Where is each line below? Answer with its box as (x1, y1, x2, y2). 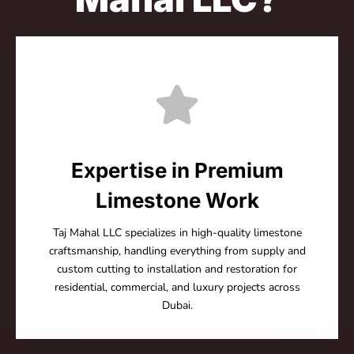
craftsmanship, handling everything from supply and (48, 243, 306, 258)
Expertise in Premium (70, 157, 284, 183)
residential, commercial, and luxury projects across (54, 279, 300, 295)
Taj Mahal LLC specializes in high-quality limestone (52, 224, 302, 240)
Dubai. (161, 297, 193, 313)
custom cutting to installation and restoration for (57, 261, 297, 277)
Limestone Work (95, 187, 259, 213)
